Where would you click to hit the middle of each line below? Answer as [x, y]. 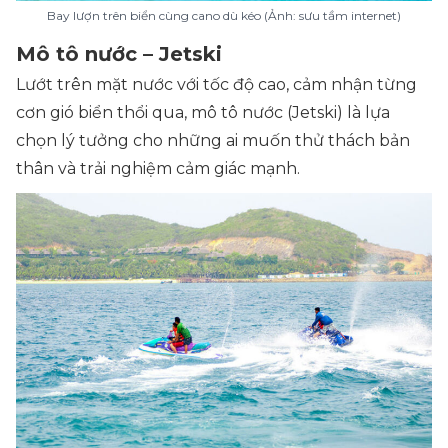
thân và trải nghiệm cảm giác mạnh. [158, 169]
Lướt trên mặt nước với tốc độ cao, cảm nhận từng [216, 85]
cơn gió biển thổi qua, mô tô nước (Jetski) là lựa [203, 113]
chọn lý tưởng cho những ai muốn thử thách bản [213, 141]
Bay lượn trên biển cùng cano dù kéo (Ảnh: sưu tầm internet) [224, 16]
